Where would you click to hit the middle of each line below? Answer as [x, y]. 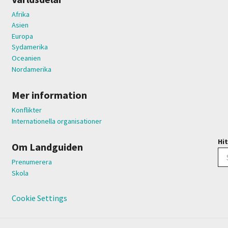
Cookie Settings [40, 198]
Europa [23, 36]
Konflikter [27, 110]
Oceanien [26, 58]
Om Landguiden [48, 147]
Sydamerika [30, 47]
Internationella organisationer [57, 121]
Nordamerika [32, 69]
